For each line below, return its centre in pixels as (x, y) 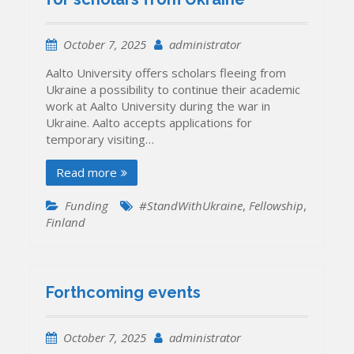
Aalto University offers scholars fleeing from (166, 72)
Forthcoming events (124, 293)
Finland (66, 222)
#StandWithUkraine (191, 205)
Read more (87, 172)
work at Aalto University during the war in (158, 105)
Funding (87, 205)
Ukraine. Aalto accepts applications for (149, 122)
